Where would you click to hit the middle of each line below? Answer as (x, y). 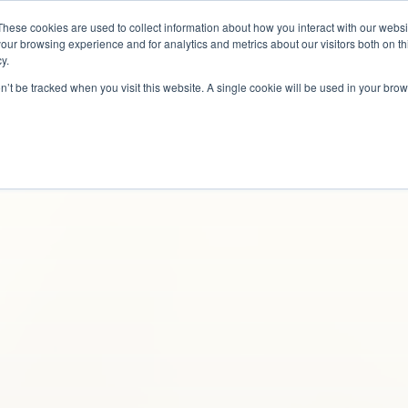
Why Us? (58, 33)
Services (161, 33)
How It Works (282, 33)
